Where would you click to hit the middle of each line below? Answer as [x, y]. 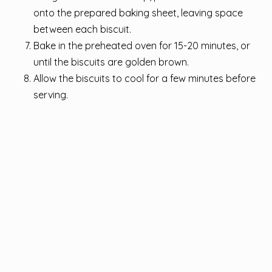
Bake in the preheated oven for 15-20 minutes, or [142, 45]
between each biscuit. [82, 29]
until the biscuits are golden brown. [111, 62]
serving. [51, 94]
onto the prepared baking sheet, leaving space [138, 12]
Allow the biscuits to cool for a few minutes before [144, 78]
